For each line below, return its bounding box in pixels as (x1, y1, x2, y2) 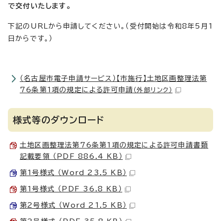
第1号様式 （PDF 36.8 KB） (20, 185, 122, 193)
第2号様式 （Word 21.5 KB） (20, 202, 127, 209)
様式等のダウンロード (13, 115, 104, 125)
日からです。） (8, 35, 53, 42)
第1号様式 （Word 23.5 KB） (20, 169, 127, 177)
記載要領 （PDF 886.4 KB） (20, 153, 123, 160)
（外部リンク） (133, 87, 173, 94)
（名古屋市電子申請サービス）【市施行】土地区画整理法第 (20, 75, 207, 82)
